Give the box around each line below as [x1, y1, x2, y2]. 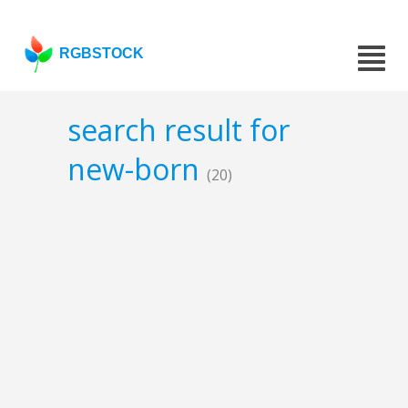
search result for [67, 110, 290, 150]
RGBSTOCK [59, 46, 145, 61]
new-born [67, 149, 207, 189]
